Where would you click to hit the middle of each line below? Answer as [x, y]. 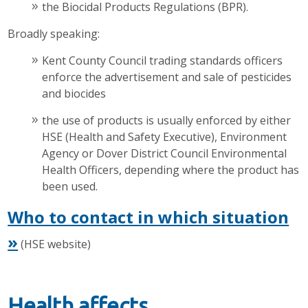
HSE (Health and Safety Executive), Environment [165, 137]
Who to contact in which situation [148, 217]
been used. [70, 186]
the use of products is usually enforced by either [167, 120]
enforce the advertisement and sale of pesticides [167, 77]
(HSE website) [55, 244]
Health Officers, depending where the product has [171, 170]
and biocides [74, 93]
